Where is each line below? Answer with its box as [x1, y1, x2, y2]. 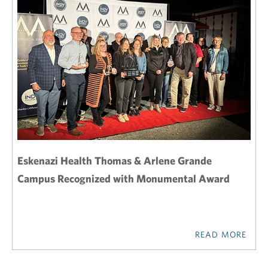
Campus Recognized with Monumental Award [17, 172, 230, 185]
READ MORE [194, 229, 246, 240]
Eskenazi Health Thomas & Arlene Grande [17, 154, 212, 167]
